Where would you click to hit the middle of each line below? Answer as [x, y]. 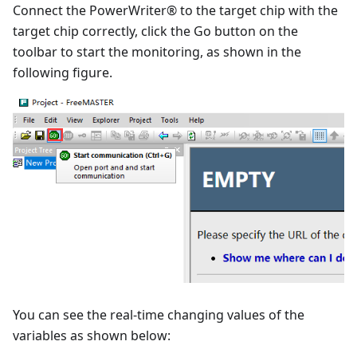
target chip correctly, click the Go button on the [155, 31]
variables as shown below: [92, 336]
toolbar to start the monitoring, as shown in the [157, 51]
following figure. [63, 72]
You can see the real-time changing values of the [159, 315]
